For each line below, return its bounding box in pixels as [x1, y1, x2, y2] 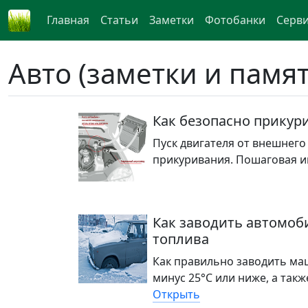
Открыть [153, 286, 200, 302]
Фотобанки [205, 12, 265, 28]
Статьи [100, 12, 138, 28]
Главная [47, 12, 89, 28]
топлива [153, 229, 209, 248]
